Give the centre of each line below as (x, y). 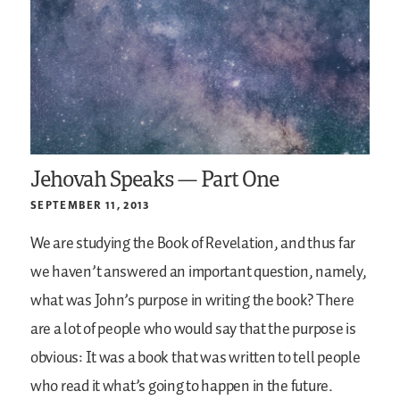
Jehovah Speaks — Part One (155, 178)
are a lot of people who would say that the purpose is (193, 329)
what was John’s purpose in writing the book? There (192, 300)
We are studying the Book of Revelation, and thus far (193, 243)
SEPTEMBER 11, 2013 (90, 204)
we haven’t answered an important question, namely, (199, 272)
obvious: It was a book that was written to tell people (196, 358)
